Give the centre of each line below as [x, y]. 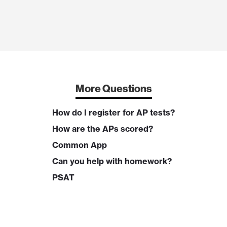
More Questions [113, 88]
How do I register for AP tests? [113, 112]
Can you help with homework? [112, 161]
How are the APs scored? [103, 129]
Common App [80, 145]
